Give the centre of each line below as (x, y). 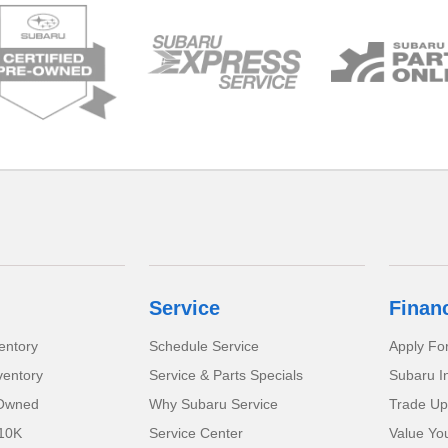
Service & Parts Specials (226, 375)
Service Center (196, 433)
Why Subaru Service (214, 404)
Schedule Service (204, 346)
